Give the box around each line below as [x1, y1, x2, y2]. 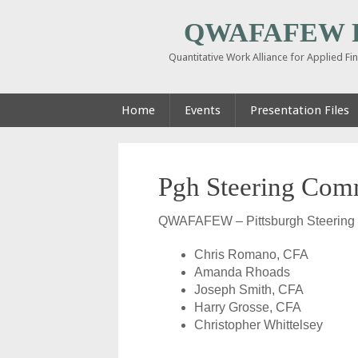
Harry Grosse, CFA [194, 300, 301, 314]
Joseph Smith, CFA [194, 283, 304, 296]
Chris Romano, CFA [194, 248, 308, 261]
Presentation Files [250, 103, 350, 117]
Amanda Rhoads [194, 265, 290, 279]
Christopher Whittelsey [194, 318, 323, 332]
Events [185, 103, 221, 117]
